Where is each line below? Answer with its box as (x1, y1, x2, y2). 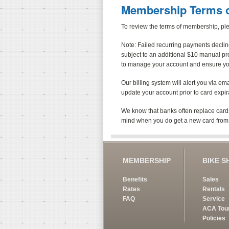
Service (202, 195, 225, 202)
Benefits (123, 175, 147, 183)
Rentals (202, 185, 225, 193)
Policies (202, 214, 226, 222)
